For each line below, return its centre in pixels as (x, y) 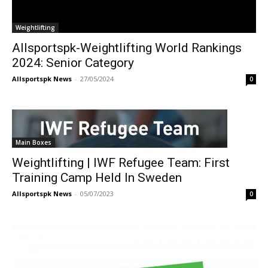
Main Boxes (33, 143)
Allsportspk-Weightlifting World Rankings (127, 48)
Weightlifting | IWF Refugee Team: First (121, 163)
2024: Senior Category (73, 63)
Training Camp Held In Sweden (97, 178)
